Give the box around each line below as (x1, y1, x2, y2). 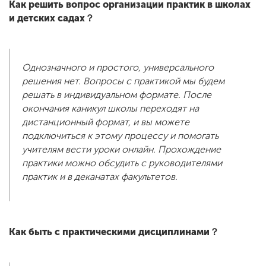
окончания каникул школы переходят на (22, 103, 199, 115)
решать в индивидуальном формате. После (22, 89, 211, 101)
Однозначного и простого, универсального (22, 62, 214, 74)
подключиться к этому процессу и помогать (22, 130, 218, 142)
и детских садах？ (9, 12, 94, 24)
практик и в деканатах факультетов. (22, 171, 178, 183)
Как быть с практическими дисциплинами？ (9, 226, 219, 238)
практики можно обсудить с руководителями (22, 157, 222, 169)
